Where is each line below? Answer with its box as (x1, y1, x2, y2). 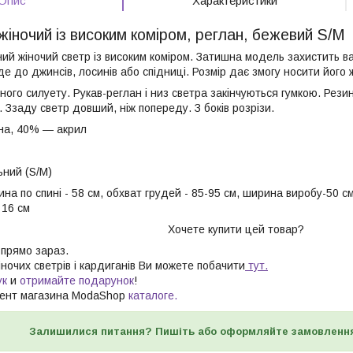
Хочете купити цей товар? (167, 223, 304, 236)
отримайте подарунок (20, 274, 134, 288)
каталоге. (128, 289, 177, 303)
